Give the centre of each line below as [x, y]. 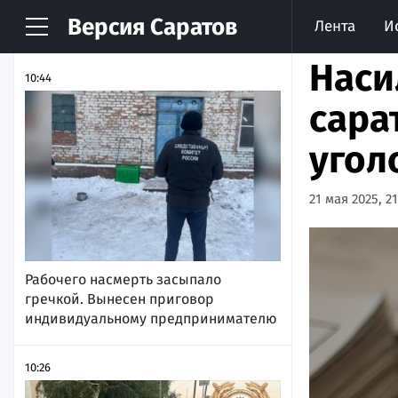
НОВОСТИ [69, 33]
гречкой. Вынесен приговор [119, 298]
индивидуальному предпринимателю [151, 318]
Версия [106, 27]
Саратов [191, 27]
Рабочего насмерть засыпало [123, 279]
